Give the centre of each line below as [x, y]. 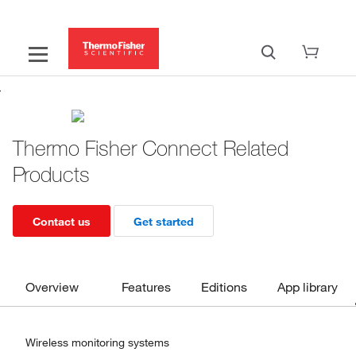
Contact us [62, 222]
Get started [164, 222]
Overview [52, 287]
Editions [224, 287]
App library [308, 287]
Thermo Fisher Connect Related [151, 148]
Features [146, 287]
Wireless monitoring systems [97, 342]
